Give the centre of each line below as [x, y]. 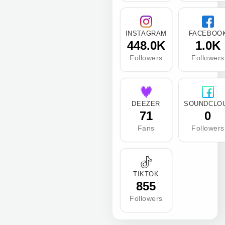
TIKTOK [146, 174]
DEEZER [146, 103]
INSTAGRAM [146, 33]
